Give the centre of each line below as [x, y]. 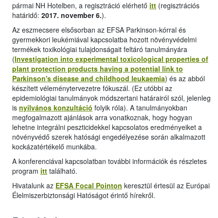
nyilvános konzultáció [56, 108]
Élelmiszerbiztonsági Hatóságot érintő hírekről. [84, 195]
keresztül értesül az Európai [166, 186]
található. [62, 171]
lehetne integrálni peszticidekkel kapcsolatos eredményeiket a [107, 127]
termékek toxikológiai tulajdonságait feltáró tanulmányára [100, 49]
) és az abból [185, 79]
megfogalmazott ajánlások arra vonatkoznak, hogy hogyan [102, 118]
